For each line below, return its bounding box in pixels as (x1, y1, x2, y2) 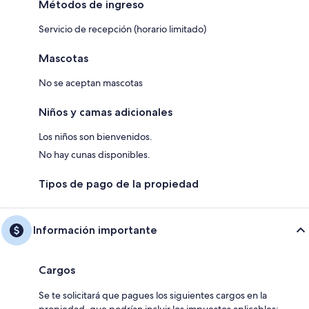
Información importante (33, 223, 157, 237)
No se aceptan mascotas (39, 76, 143, 89)
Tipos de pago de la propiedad (39, 177, 199, 190)
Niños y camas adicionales (39, 105, 172, 119)
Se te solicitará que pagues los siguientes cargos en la (39, 288, 267, 301)
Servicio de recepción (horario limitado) (39, 22, 206, 35)
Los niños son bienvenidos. (39, 130, 152, 143)
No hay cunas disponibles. (39, 148, 150, 161)
